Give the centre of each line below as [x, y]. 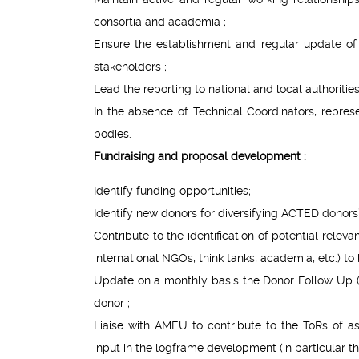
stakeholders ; [130, 67]
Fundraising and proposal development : [200, 157]
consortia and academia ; [160, 22]
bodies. [113, 134]
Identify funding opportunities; [172, 191]
